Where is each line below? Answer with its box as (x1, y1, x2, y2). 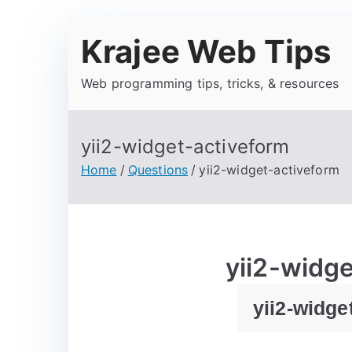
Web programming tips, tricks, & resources (81, 75, 339, 91)
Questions (127, 162, 189, 178)
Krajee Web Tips (81, 32, 332, 71)
